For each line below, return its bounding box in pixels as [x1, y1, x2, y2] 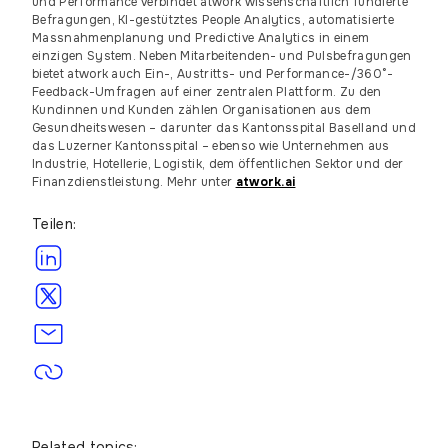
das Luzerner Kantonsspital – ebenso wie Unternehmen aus [32, 138, 390, 154]
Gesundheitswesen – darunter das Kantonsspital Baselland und [32, 120, 416, 136]
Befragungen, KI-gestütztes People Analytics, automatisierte [32, 12, 394, 28]
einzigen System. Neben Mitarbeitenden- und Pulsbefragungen [32, 48, 412, 64]
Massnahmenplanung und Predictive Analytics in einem [32, 30, 370, 46]
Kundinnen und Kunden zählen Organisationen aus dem [32, 102, 372, 118]
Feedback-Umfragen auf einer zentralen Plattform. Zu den [32, 84, 382, 100]
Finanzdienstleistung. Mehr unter [32, 174, 236, 190]
